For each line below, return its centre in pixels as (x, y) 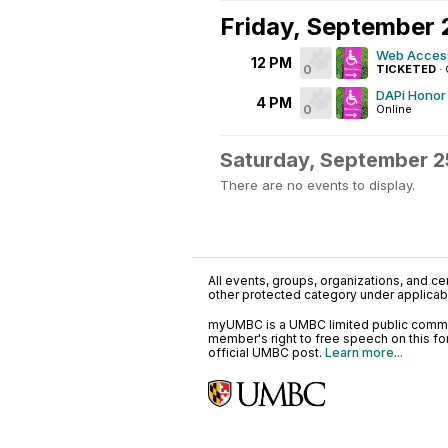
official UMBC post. (266, 352)
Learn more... (364, 352)
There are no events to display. (317, 185)
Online (394, 109)
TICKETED (406, 69)
